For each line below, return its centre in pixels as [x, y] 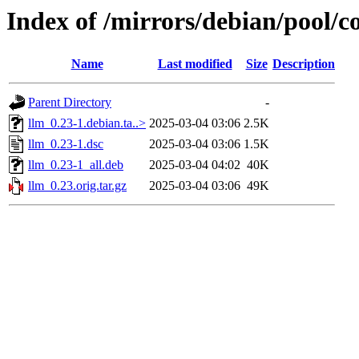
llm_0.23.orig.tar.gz [77, 186]
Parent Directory [70, 103]
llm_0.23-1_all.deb [76, 165]
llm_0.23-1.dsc [66, 144]
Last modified [195, 64]
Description [304, 64]
